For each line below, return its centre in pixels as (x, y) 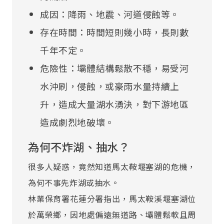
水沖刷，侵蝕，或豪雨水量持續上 (110, 86)
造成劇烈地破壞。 (77, 122)
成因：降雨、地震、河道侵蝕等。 (110, 14)
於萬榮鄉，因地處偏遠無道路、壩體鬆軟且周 (112, 214)
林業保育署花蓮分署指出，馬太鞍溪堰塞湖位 (112, 198)
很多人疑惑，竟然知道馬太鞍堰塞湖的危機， (112, 166)
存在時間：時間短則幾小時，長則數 (114, 32)
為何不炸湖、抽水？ (79, 146)
